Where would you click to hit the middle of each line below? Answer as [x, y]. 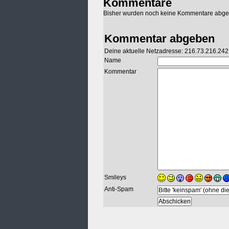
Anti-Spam [119, 189]
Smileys [115, 178]
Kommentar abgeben [159, 39]
